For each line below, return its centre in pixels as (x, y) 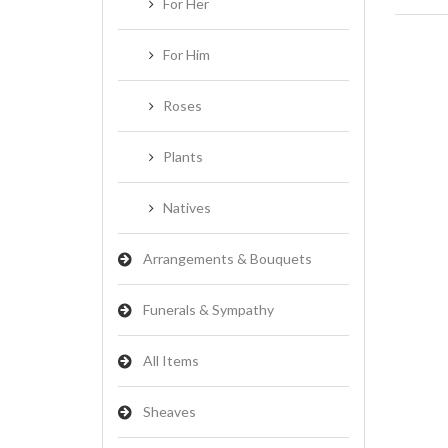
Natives (187, 207)
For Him (186, 54)
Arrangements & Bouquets (227, 258)
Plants (183, 156)
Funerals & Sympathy (208, 309)
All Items (171, 360)
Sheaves (169, 411)
